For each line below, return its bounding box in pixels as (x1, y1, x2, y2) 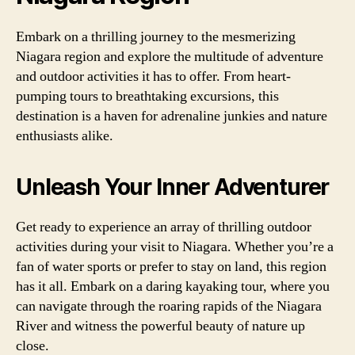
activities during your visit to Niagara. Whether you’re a (16, 238, 334, 256)
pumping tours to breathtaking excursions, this (16, 87, 279, 105)
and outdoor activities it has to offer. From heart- (16, 67, 291, 86)
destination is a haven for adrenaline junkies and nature (16, 107, 327, 125)
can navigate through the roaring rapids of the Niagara (16, 297, 322, 315)
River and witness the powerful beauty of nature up (16, 317, 305, 335)
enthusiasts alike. (16, 127, 113, 145)
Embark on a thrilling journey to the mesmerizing (16, 28, 296, 46)
